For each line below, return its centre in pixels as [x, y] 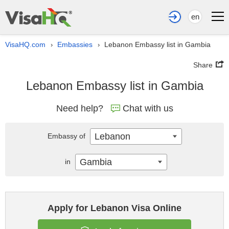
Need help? [79, 108]
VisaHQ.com [25, 44]
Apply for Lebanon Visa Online [114, 208]
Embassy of [67, 136]
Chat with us [148, 108]
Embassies [75, 44]
